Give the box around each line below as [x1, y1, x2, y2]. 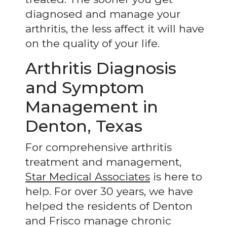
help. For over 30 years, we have [25, 184, 193, 198]
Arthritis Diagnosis [25, 58, 176, 78]
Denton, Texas [25, 116, 142, 136]
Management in [25, 96, 158, 117]
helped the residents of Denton [25, 199, 193, 212]
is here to [150, 170, 202, 183]
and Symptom [25, 77, 144, 97]
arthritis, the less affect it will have [25, 22, 204, 35]
